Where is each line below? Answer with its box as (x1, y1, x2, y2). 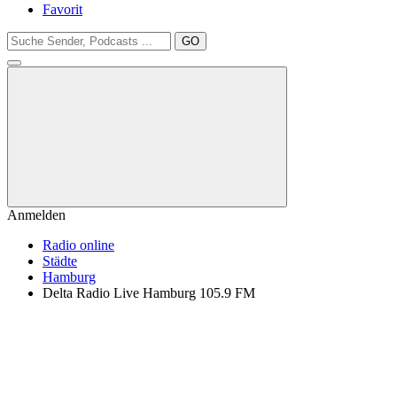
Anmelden (7, 207, 66, 222)
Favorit (43, 2, 82, 17)
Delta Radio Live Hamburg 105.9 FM (43, 285, 255, 300)
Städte (43, 253, 77, 269)
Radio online (43, 237, 114, 253)
